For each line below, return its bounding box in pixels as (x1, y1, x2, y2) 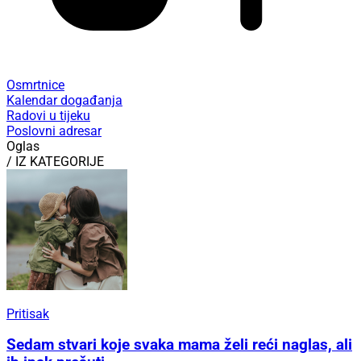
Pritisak (6, 305, 49, 322)
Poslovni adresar (6, 122, 102, 139)
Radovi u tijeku (6, 107, 90, 123)
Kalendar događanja (6, 92, 122, 108)
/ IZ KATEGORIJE (6, 153, 104, 169)
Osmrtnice (6, 77, 64, 93)
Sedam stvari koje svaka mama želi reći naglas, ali (6, 336, 352, 355)
